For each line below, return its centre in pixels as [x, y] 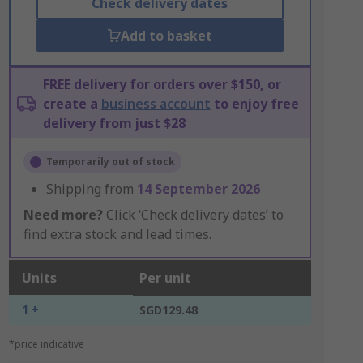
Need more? [63, 215]
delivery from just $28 [114, 123]
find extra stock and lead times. [117, 234]
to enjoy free [254, 104]
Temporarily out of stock [110, 162]
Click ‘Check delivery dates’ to [193, 215]
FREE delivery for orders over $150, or [162, 84]
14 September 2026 [198, 189]
